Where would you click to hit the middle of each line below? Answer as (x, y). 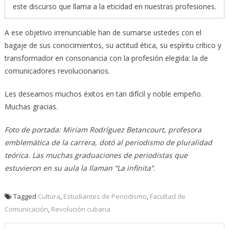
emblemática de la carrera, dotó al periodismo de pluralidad (108, 143)
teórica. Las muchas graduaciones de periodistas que (96, 155)
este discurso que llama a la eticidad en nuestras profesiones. (114, 7)
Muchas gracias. (31, 107)
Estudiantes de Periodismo (105, 197)
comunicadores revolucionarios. (57, 71)
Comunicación (26, 209)
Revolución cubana (81, 209)
